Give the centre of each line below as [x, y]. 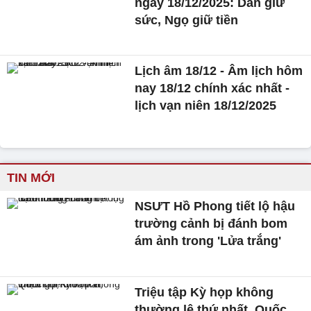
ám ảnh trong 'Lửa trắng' [208, 241]
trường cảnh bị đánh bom [211, 224]
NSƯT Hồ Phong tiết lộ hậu [215, 207]
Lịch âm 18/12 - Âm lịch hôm [219, 71]
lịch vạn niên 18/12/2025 [206, 106]
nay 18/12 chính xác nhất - [212, 89]
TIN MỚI [31, 178]
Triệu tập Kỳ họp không [204, 292]
